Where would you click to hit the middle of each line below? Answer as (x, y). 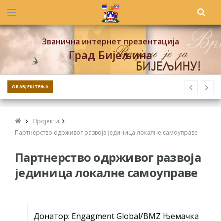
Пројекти (46, 121)
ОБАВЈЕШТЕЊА (30, 87)
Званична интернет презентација (110, 41)
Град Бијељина (110, 55)
